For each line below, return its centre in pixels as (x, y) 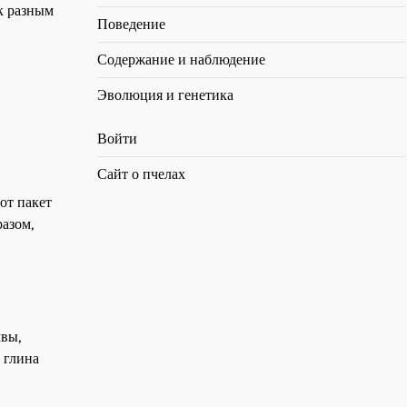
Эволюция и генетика (165, 95)
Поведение (131, 24)
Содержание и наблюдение (181, 60)
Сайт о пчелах (141, 174)
